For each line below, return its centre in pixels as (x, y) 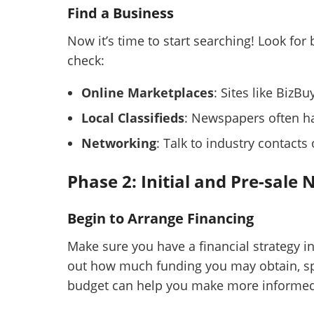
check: (86, 61)
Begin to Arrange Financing (161, 219)
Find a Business (121, 13)
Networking (119, 143)
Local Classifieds (133, 118)
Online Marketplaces (148, 93)
